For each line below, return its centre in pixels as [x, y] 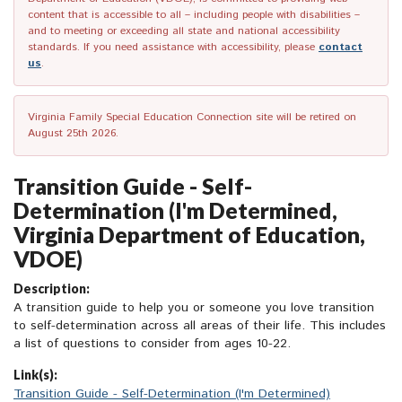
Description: [52, 289]
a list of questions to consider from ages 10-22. [152, 344]
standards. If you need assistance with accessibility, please [173, 48]
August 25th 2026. [73, 134]
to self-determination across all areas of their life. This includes [200, 326]
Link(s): [35, 375]
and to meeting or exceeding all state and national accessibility [184, 31]
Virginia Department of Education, [189, 235]
